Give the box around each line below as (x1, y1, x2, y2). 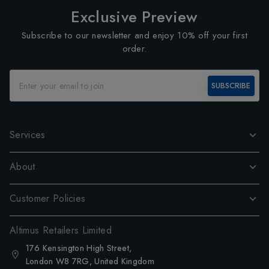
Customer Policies (10, 192, 86, 206)
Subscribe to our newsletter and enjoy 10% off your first (22, 29, 247, 43)
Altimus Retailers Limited (10, 223, 112, 238)
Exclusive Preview (71, 5, 198, 29)
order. (122, 42, 147, 56)
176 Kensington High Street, (25, 242, 132, 255)
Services (10, 128, 46, 142)
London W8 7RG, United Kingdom (25, 255, 154, 268)
